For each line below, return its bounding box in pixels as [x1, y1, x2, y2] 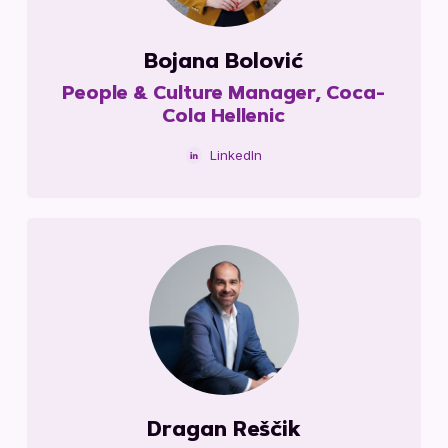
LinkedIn [209, 146, 262, 163]
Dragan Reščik [146, 420, 301, 441]
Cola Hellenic [162, 108, 286, 127]
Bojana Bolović [144, 52, 304, 73]
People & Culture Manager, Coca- [62, 85, 386, 104]
